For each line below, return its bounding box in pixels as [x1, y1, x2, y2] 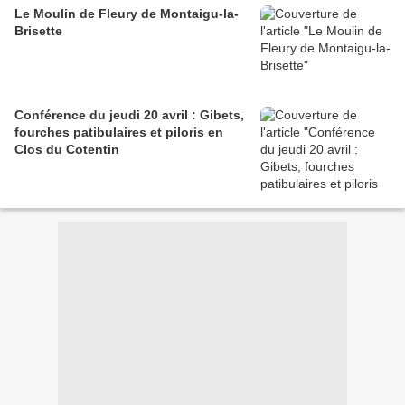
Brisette [14, 23, 62, 38]
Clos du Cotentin [14, 141, 119, 156]
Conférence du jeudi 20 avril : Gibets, [14, 107, 244, 122]
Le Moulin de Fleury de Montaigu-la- [14, 5, 239, 21]
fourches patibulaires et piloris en [14, 124, 223, 139]
